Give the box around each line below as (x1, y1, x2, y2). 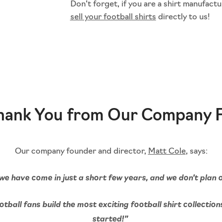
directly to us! (156, 13, 210, 22)
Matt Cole (148, 148, 186, 156)
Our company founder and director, (14, 148, 148, 156)
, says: (185, 148, 208, 156)
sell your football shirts (70, 13, 156, 22)
